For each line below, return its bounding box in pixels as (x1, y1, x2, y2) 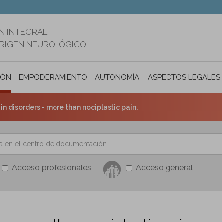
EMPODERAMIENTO (19, 72, 87, 82)
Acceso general (136, 163, 193, 172)
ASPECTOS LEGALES (148, 72, 221, 82)
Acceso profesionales (12, 163, 91, 172)
